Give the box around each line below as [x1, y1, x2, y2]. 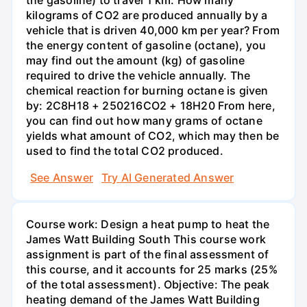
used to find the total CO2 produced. [26, 143, 223, 158]
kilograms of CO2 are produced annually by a [26, 8, 268, 22]
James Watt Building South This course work [26, 232, 266, 247]
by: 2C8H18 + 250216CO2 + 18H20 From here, [26, 98, 275, 112]
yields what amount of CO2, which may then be [26, 128, 280, 143]
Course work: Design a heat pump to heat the [26, 217, 270, 232]
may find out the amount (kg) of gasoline [26, 53, 245, 67]
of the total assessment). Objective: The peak [26, 278, 270, 292]
